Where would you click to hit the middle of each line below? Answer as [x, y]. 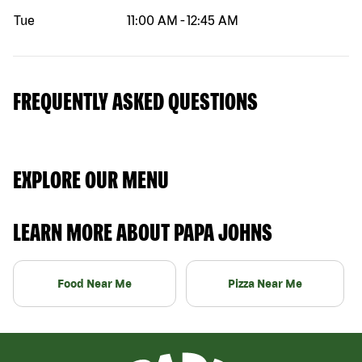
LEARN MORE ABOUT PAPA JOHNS [143, 232]
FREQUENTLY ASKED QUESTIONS [135, 101]
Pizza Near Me [265, 283]
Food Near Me [95, 283]
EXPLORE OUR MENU [91, 179]
